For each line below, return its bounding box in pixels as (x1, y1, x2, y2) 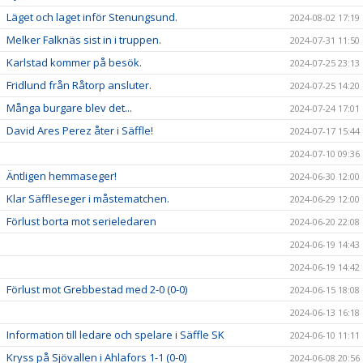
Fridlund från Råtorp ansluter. (6, 78, 152, 92)
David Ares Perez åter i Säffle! (6, 123, 153, 138)
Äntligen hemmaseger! (6, 169, 117, 183)
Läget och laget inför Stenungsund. (6, 10, 177, 24)
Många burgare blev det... (6, 100, 132, 115)
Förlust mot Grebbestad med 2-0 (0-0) (6, 282, 187, 297)
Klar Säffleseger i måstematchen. (6, 191, 169, 206)
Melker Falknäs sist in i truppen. (6, 32, 161, 47)
